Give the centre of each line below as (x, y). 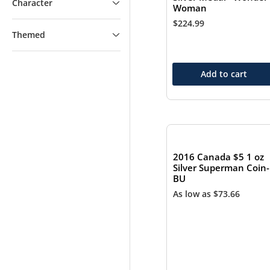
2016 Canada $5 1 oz (218, 157)
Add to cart (224, 74)
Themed (29, 35)
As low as (193, 193)
